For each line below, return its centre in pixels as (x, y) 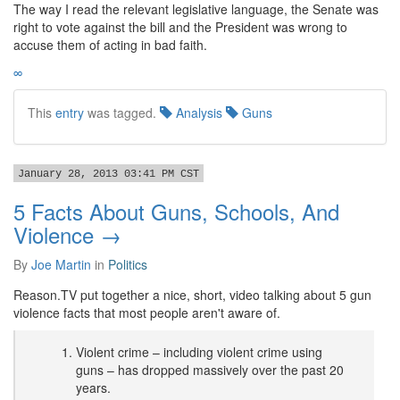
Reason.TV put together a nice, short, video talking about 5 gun (192, 295)
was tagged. (122, 112)
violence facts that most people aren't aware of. (147, 312)
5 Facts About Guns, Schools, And (176, 211)
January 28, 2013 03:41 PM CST (108, 174)
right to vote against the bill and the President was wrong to (180, 27)
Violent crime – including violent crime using (199, 352)
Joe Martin (61, 264)
